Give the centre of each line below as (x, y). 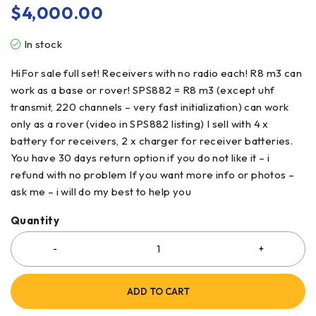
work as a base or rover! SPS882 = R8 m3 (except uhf (143, 90)
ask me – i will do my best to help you (101, 191)
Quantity (35, 220)
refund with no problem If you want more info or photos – (153, 174)
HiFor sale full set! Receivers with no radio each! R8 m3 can (156, 73)
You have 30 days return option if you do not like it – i (140, 157)
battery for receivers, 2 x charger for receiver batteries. (152, 140)
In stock (43, 44)
